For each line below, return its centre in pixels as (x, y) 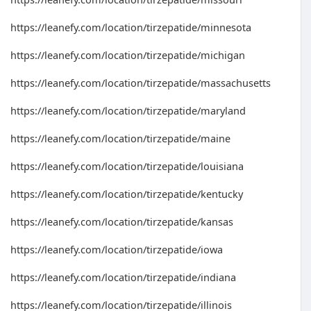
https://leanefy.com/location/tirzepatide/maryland (128, 110)
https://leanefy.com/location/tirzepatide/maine (120, 138)
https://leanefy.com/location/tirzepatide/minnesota (131, 27)
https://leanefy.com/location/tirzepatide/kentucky (127, 194)
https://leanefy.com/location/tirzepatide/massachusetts (141, 83)
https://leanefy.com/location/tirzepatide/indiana (123, 277)
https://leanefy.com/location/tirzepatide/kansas (122, 221)
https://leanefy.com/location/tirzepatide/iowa (117, 249)
